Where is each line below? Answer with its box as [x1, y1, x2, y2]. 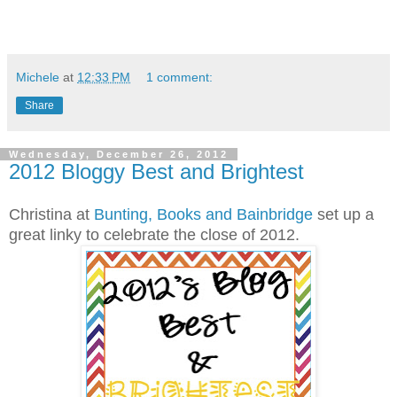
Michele [16, 69, 59, 84]
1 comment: [146, 69, 214, 84]
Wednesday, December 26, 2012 [9, 148, 229, 160]
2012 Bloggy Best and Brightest [9, 159, 304, 183]
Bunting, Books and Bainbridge [94, 206, 313, 224]
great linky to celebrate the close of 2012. [9, 226, 300, 245]
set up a [313, 206, 374, 224]
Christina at [9, 206, 94, 224]
